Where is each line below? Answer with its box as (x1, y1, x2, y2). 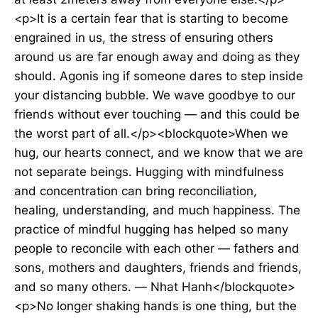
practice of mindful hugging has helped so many (14, 222, 288, 236)
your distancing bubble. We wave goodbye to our (14, 88, 295, 102)
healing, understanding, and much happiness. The (14, 203, 300, 217)
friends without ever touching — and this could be (14, 107, 300, 121)
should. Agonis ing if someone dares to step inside (14, 69, 303, 83)
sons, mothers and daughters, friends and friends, (14, 261, 302, 275)
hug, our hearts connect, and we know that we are (14, 146, 303, 160)
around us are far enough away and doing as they (14, 50, 300, 64)
